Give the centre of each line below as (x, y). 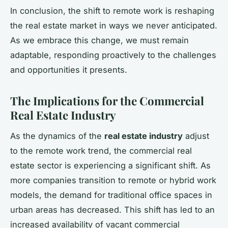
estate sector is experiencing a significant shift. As (110, 165)
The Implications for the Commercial (107, 101)
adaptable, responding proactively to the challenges (113, 55)
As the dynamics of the (57, 136)
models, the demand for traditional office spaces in (111, 195)
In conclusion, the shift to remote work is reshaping (112, 10)
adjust (196, 136)
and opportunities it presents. (69, 69)
